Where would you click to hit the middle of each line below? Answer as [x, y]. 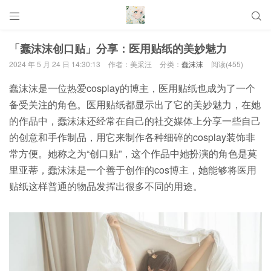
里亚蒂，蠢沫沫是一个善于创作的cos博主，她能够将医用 [133, 169]
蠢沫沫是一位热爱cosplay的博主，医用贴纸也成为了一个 [132, 88]
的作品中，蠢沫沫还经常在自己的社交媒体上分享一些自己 [135, 120]
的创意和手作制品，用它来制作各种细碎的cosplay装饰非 [132, 137]
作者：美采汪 [130, 64]
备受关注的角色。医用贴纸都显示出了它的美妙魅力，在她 [135, 104]
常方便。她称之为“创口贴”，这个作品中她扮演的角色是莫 [133, 153]
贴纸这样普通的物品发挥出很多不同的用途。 [106, 186]
